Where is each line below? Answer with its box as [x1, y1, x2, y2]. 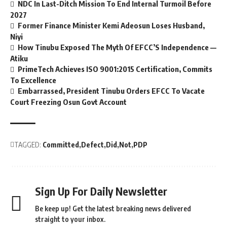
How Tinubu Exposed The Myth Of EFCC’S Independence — [18, 42, 217, 52]
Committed [43, 140, 79, 149]
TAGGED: [14, 140, 41, 149]
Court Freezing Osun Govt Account [10, 97, 127, 106]
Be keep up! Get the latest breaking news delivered [35, 204, 191, 213]
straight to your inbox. [35, 214, 105, 223]
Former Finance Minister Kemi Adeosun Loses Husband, [18, 21, 205, 30]
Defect [81, 140, 104, 149]
